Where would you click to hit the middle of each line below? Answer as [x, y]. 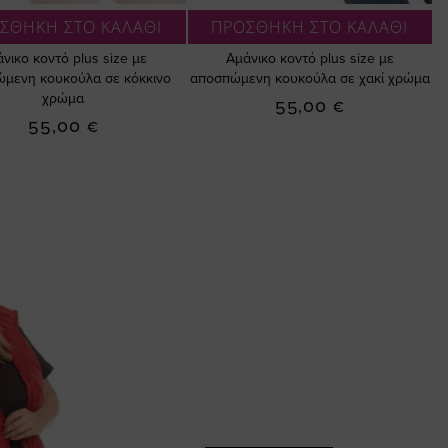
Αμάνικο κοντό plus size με [309, 59]
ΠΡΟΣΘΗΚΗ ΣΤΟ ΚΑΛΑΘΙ [310, 27]
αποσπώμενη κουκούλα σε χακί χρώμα [309, 79]
